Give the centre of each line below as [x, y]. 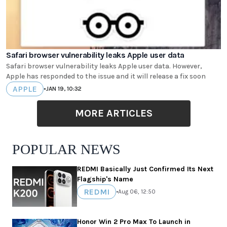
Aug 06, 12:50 [137, 192]
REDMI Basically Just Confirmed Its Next [145, 169]
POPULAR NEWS [66, 149]
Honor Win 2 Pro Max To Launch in [134, 221]
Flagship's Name [105, 179]
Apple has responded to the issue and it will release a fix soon [106, 76]
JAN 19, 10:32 [64, 89]
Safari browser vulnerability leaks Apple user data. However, [104, 66]
